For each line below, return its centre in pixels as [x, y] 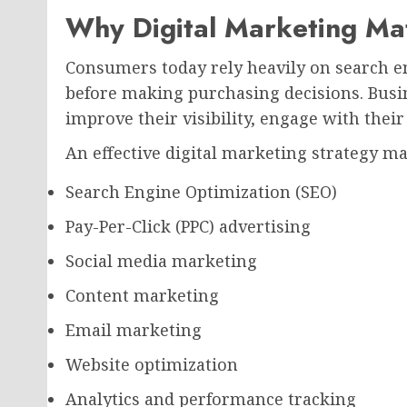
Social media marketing [161, 261]
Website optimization [152, 364]
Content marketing [142, 295]
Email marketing [134, 330]
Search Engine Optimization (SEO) [201, 192]
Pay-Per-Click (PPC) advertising [188, 226]
